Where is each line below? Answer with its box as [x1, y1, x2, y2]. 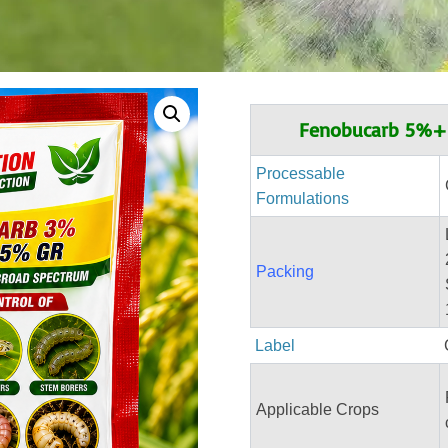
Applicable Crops [256, 401, 380, 418]
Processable [256, 165, 346, 182]
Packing [256, 263, 315, 280]
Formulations [256, 190, 350, 207]
